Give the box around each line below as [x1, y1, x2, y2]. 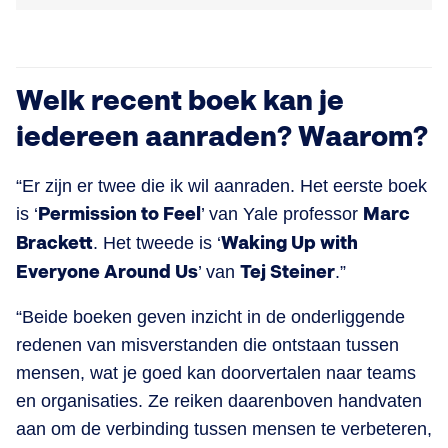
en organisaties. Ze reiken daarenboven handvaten [16, 390, 422, 411]
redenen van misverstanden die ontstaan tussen [16, 334, 399, 355]
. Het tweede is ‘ [93, 232, 221, 253]
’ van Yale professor [201, 203, 363, 224]
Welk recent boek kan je [16, 84, 344, 118]
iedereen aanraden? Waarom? [16, 120, 428, 154]
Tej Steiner [240, 261, 335, 283]
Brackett [16, 232, 93, 254]
